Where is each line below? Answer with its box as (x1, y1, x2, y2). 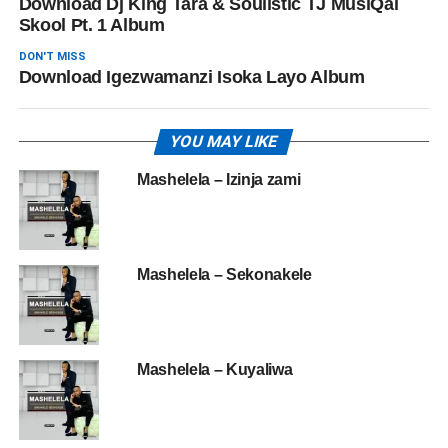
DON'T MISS (18, 50, 86, 63)
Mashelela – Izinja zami (136, 171, 301, 188)
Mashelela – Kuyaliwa (136, 361, 293, 378)
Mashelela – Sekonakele (136, 266, 312, 283)
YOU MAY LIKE (168, 132, 281, 151)
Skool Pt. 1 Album (18, 15, 165, 35)
